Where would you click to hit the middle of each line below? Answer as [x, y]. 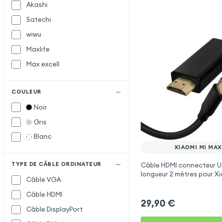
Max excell [43, 64]
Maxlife [38, 49]
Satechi [39, 20]
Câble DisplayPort [55, 209]
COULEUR [27, 91]
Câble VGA [44, 180]
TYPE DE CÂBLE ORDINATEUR [56, 164]
